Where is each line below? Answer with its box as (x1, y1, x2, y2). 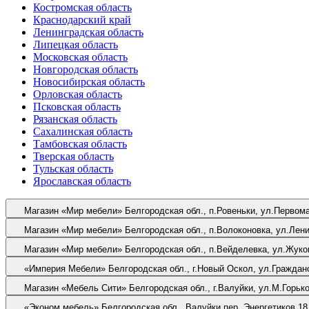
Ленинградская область (33, 26, 143, 38)
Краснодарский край (33, 13, 131, 26)
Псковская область (33, 100, 121, 112)
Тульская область (33, 162, 113, 175)
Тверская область (33, 150, 114, 162)
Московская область (33, 50, 128, 63)
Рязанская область (33, 112, 117, 125)
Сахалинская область (33, 125, 132, 137)
